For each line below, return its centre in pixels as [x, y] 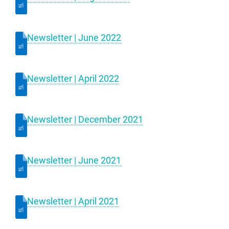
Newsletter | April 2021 [73, 201]
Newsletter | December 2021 [85, 119]
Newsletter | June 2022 [74, 38]
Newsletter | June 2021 [74, 160]
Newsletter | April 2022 [73, 78]
